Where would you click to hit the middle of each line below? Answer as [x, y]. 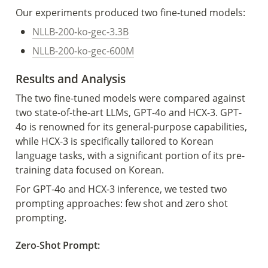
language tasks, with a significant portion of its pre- [130, 156]
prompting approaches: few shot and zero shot [122, 203]
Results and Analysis [72, 79]
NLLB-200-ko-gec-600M [83, 51]
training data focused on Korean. [92, 170]
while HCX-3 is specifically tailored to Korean [115, 141]
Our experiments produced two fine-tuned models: [130, 13]
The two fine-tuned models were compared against [130, 98]
